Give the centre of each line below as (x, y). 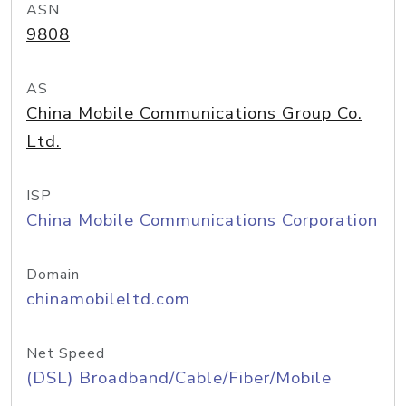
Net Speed (66, 353)
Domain (53, 275)
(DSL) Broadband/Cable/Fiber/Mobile (179, 378)
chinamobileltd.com (108, 299)
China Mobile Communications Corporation (202, 220)
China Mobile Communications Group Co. (194, 113)
